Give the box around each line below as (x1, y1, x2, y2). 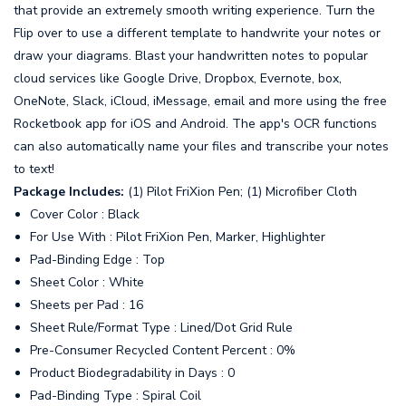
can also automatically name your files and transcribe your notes (14, 137, 389, 155)
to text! (14, 159, 54, 178)
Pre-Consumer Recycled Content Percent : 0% (30, 341, 296, 359)
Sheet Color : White (30, 273, 145, 291)
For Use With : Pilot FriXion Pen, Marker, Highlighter (30, 227, 326, 246)
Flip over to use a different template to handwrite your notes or (14, 24, 381, 42)
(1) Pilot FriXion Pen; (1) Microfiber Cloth (124, 182, 357, 200)
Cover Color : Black (30, 205, 140, 223)
